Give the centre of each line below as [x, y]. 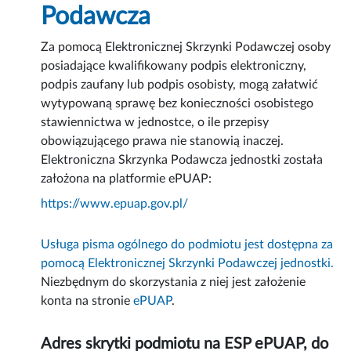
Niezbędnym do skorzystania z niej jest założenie [174, 282]
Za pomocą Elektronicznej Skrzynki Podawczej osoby [186, 47]
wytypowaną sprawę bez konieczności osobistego [177, 104]
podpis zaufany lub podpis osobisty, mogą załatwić [180, 85]
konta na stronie [87, 301]
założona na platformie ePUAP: [127, 179]
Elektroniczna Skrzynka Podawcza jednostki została [182, 160]
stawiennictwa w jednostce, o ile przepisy [155, 123]
